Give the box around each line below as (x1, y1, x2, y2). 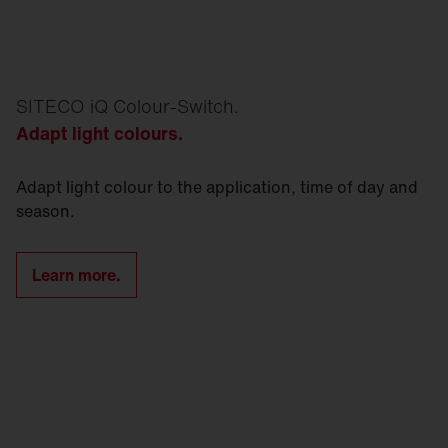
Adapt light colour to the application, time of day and (16, 175, 418, 199)
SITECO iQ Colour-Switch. (16, 93, 239, 119)
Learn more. (32, 263, 121, 287)
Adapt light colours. (16, 120, 183, 146)
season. (16, 199, 75, 223)
